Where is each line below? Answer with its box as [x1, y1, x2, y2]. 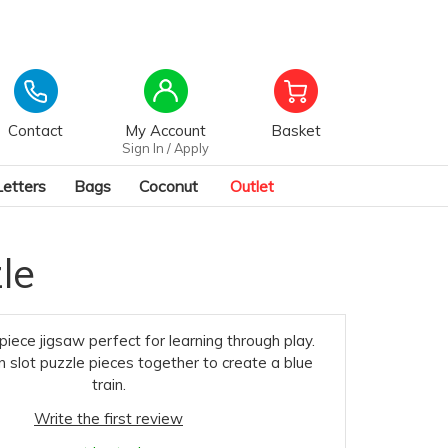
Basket [270, 121, 321, 140]
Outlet [230, 176, 274, 196]
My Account [125, 121, 207, 140]
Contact [8, 121, 64, 140]
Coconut [139, 176, 198, 196]
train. [91, 374, 126, 394]
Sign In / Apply [122, 140, 210, 156]
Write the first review [34, 408, 183, 428]
